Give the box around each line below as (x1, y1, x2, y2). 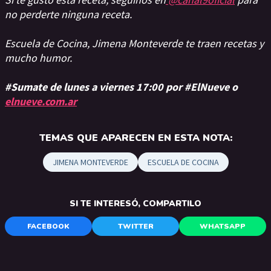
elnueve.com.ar (5, 94, 77, 108)
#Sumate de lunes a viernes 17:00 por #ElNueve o (5, 80, 238, 94)
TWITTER (117, 221, 154, 231)
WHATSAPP (200, 221, 246, 231)
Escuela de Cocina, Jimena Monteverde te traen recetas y (5, 36, 264, 50)
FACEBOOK (27, 221, 70, 231)
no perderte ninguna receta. (5, 7, 132, 21)
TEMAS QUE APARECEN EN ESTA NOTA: (39, 131, 232, 145)
